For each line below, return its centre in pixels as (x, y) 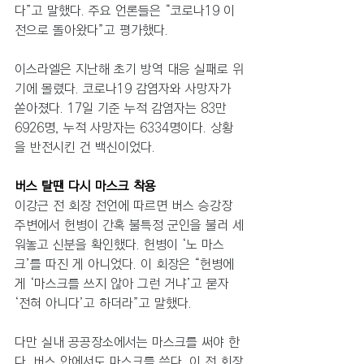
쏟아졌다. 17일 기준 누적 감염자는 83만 (121, 108)
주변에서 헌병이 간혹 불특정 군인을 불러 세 (129, 225)
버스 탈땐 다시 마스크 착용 (87, 186)
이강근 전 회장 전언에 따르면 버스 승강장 (126, 206)
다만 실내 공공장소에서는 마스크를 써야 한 (127, 342)
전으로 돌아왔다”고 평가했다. (91, 30)
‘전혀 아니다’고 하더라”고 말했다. (103, 303)
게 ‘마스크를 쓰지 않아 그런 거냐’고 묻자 (124, 284)
